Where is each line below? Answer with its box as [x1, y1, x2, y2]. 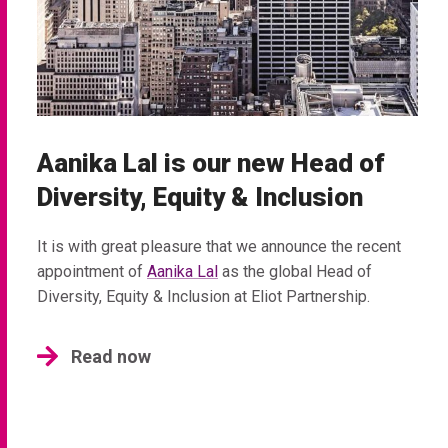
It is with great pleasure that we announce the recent [37, 236, 401, 256]
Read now [71, 345, 151, 367]
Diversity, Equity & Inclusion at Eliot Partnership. [37, 286, 370, 306]
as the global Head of [218, 261, 372, 281]
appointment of [37, 261, 147, 281]
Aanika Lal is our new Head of [37, 147, 385, 178]
